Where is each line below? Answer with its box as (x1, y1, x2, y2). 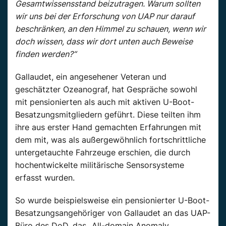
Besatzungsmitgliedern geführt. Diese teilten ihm (15, 109, 201, 120)
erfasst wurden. (15, 172, 75, 183)
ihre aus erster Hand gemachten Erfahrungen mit (15, 122, 201, 132)
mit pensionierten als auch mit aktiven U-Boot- (15, 96, 194, 107)
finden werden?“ (15, 48, 76, 59)
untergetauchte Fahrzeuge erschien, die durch (15, 147, 190, 157)
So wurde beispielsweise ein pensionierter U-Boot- (15, 195, 209, 205)
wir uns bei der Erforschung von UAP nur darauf (15, 11, 195, 21)
